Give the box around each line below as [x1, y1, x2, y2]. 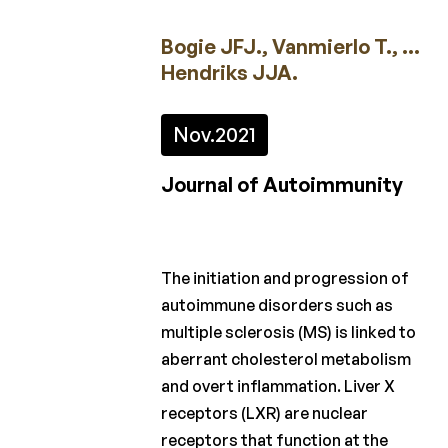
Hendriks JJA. [161, 60, 299, 86]
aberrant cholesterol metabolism [161, 349, 412, 370]
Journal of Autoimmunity [161, 172, 404, 198]
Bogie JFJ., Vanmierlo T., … [161, 34, 421, 60]
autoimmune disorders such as [161, 295, 394, 316]
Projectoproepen [77, 397, 208, 418]
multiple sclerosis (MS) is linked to [161, 322, 417, 343]
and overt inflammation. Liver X [161, 376, 396, 397]
